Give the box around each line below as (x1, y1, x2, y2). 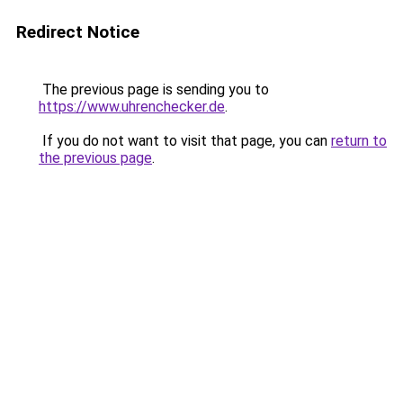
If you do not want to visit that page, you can (39, 132, 331, 149)
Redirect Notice (16, 22, 139, 42)
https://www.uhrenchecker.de (39, 98, 225, 115)
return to (331, 132, 387, 149)
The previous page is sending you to (39, 81, 269, 98)
